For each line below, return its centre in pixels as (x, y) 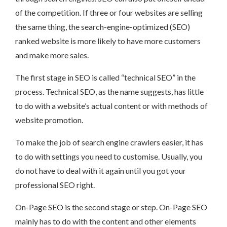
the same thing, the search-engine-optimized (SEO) (103, 27)
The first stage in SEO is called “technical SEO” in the (105, 78)
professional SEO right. (55, 185)
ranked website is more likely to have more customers (108, 41)
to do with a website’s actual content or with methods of (111, 106)
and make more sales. (52, 55)
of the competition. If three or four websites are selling (109, 13)
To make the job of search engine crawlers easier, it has (109, 142)
